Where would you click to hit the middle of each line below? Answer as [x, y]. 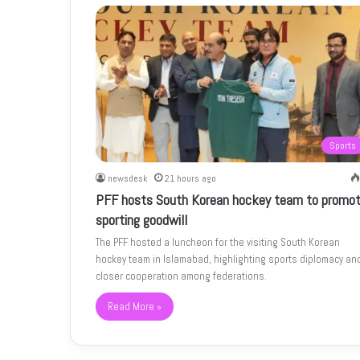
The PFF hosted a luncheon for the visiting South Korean [217, 242]
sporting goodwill [141, 219]
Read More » [134, 306]
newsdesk [127, 178]
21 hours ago [190, 178]
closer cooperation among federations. [181, 276]
